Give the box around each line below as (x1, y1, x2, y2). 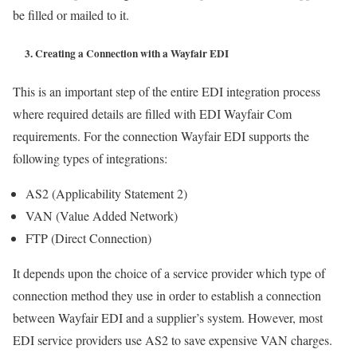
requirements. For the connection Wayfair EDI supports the (13, 127, 309, 144)
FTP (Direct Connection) (25, 229, 151, 246)
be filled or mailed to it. (13, 6, 129, 24)
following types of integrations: (13, 149, 167, 167)
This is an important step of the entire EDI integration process (13, 82, 320, 100)
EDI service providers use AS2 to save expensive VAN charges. (13, 331, 332, 348)
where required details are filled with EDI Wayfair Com (13, 104, 292, 122)
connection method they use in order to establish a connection (13, 286, 321, 304)
